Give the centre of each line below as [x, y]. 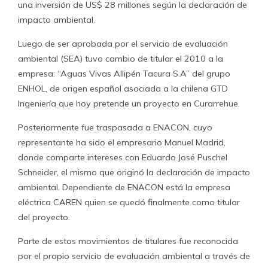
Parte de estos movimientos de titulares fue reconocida [128, 241]
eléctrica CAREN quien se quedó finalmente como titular [129, 202]
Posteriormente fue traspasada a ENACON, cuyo [115, 127]
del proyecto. [44, 217]
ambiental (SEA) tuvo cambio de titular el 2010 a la [121, 59]
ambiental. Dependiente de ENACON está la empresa [124, 187]
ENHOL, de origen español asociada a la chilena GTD [123, 89]
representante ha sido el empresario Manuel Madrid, [122, 142]
